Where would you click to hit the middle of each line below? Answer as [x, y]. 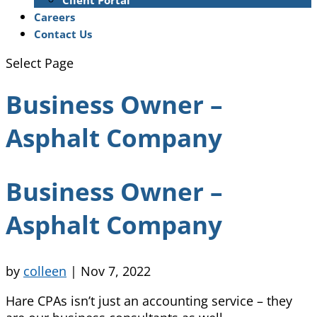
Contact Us [63, 34]
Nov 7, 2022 [116, 271]
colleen [45, 271]
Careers [54, 17]
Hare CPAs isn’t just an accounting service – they [149, 300]
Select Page [40, 63]
